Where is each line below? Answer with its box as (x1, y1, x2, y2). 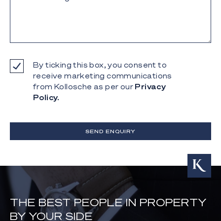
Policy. (33, 93, 59, 102)
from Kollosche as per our (33, 82, 135, 91)
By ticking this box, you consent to (33, 60, 167, 70)
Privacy (135, 82, 166, 91)
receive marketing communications (33, 71, 172, 80)
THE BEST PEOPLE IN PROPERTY (10, 195, 207, 209)
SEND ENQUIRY (85, 128, 136, 135)
